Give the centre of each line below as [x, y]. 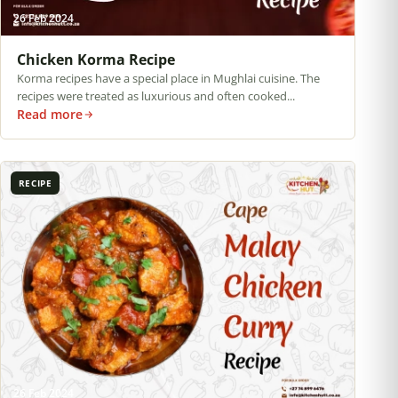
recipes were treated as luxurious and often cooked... [155, 96]
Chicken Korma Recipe [96, 60]
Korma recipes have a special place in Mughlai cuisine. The [168, 79]
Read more [49, 115]
